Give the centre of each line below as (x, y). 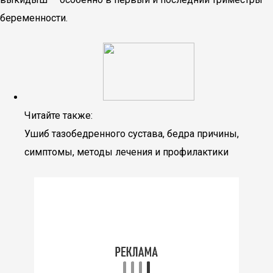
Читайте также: (58, 115)
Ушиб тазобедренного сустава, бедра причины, (132, 134)
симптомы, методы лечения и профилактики (126, 152)
